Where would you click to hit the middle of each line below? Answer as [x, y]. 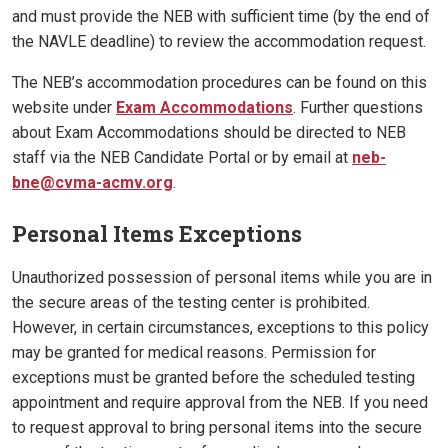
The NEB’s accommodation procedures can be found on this [219, 83]
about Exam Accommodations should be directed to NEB [209, 133]
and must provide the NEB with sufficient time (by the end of [221, 17]
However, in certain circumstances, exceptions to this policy [220, 328]
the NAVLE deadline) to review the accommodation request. [219, 42]
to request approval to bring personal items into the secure [217, 428]
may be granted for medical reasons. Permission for [194, 353]
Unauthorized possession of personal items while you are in [222, 278]
